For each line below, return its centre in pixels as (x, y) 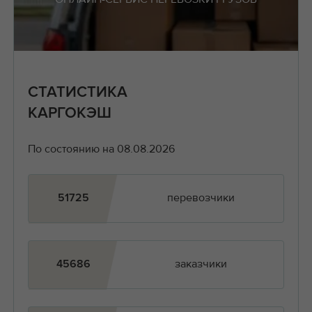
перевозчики (201, 198)
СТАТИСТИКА (77, 92)
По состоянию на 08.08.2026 (101, 149)
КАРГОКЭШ (69, 113)
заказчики (201, 264)
